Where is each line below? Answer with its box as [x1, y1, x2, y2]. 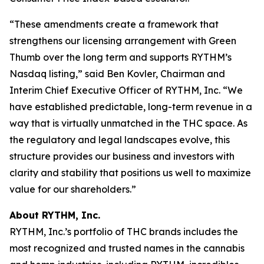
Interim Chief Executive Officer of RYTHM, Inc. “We [9, 84, 243, 96]
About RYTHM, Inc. [9, 209, 100, 221]
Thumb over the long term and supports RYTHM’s [9, 51, 232, 63]
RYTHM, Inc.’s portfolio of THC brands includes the [9, 226, 238, 237]
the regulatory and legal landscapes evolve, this [9, 134, 230, 146]
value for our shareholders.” [9, 183, 136, 195]
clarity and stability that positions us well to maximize [9, 167, 251, 179]
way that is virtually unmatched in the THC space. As [9, 117, 247, 129]
